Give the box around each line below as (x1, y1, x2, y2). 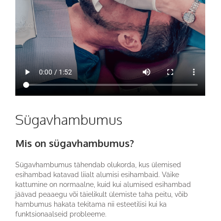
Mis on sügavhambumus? (15, 136, 135, 149)
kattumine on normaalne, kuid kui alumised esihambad (15, 180, 191, 188)
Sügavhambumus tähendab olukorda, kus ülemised (15, 160, 182, 169)
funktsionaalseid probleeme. (15, 210, 107, 218)
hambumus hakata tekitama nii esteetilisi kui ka (15, 200, 167, 208)
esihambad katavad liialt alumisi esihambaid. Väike (15, 170, 180, 179)
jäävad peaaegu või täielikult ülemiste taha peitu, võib (15, 190, 188, 198)
